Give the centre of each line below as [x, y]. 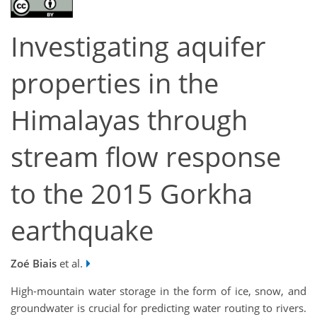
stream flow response [146, 157]
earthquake [82, 231]
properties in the [115, 83]
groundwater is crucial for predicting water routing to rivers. [158, 307]
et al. [70, 263]
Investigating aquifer [138, 47]
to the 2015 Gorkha [132, 194]
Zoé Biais [34, 263]
